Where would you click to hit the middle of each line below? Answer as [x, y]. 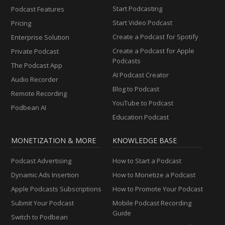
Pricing [21, 23]
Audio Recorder [35, 79]
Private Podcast [35, 51]
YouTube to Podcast [143, 103]
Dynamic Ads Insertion [45, 175]
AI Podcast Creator [141, 75]
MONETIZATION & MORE [54, 140]
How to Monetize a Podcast [154, 175]
